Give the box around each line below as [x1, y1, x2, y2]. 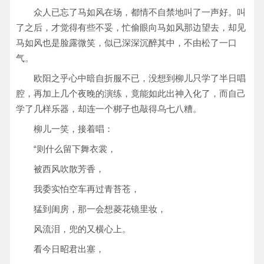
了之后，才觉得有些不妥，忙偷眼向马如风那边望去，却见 [16, 22, 246, 32]
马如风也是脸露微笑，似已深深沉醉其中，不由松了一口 [16, 38, 237, 48]
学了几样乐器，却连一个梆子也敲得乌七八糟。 [16, 104, 202, 114]
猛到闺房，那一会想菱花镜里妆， [34, 204, 166, 214]
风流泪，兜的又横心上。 [34, 224, 131, 234]
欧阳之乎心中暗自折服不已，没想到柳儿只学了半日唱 [34, 73, 246, 83]
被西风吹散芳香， [34, 164, 104, 174]
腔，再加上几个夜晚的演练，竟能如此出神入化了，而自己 [16, 88, 246, 98]
